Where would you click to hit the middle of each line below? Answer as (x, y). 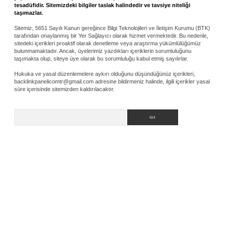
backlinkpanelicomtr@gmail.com (54, 81)
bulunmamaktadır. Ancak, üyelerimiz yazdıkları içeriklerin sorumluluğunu (103, 51)
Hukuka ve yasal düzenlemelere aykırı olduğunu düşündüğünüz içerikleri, (105, 74)
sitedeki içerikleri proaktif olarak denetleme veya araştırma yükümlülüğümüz (108, 43)
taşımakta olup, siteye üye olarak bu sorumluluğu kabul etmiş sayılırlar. (101, 58)
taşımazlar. (28, 12)
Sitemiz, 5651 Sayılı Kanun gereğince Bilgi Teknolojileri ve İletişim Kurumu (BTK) (112, 28)
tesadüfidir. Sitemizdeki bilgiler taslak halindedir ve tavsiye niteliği (102, 5)
